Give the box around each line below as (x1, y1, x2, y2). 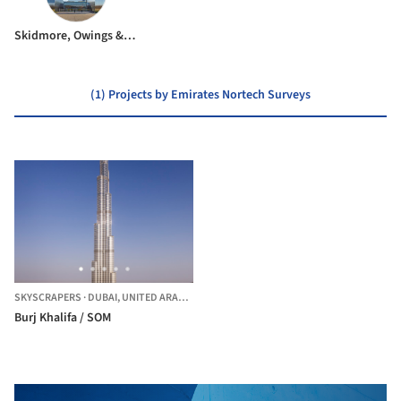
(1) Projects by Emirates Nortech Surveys (90, 85, 311, 104)
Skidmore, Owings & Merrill (124, 26, 136, 45)
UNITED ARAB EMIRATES (122, 290, 178, 306)
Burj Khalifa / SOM (14, 309, 111, 328)
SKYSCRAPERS (14, 290, 81, 306)
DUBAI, (88, 290, 122, 306)
